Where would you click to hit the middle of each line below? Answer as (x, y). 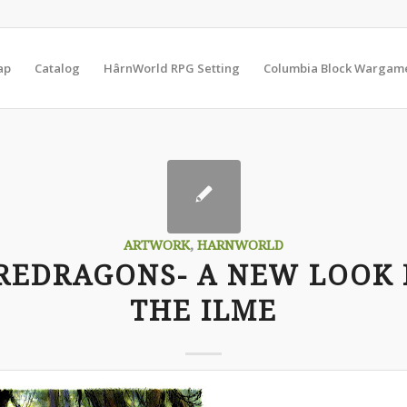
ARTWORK (157, 245)
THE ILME (203, 311)
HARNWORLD (240, 245)
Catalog (58, 68)
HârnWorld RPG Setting (172, 68)
